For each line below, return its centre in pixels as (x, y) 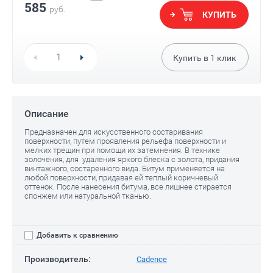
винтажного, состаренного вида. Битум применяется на (125, 169)
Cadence (152, 259)
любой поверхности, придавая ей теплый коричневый (121, 178)
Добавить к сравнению (76, 236)
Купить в (192, 58)
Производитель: (58, 259)
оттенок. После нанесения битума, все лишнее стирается (128, 187)
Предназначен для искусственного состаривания (114, 132)
